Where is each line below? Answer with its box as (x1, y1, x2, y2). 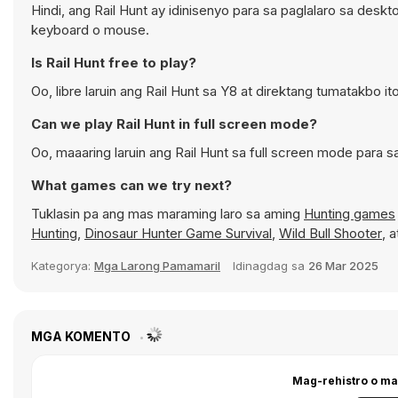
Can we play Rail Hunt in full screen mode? (31, 115, 317, 132)
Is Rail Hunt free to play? (31, 54, 196, 71)
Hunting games (304, 205, 395, 222)
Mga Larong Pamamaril (94, 259, 220, 273)
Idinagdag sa (233, 259, 308, 273)
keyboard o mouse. (31, 21, 149, 38)
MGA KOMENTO (31, 329, 133, 344)
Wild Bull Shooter (279, 225, 382, 242)
